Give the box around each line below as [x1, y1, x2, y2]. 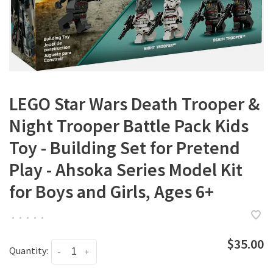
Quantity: [9, 244, 48, 257]
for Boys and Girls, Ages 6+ [9, 180, 214, 203]
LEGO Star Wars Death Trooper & [9, 92, 260, 115]
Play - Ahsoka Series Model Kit [9, 158, 243, 181]
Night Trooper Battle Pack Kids [9, 114, 249, 137]
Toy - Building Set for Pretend [9, 136, 240, 159]
